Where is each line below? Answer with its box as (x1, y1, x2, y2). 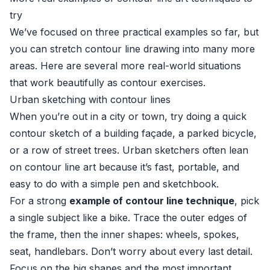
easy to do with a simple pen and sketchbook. (10, 178, 219, 190)
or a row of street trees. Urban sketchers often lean (10, 144, 248, 156)
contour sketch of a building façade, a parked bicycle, (10, 127, 257, 139)
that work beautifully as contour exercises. (10, 77, 206, 89)
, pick (234, 195, 259, 207)
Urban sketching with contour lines (10, 93, 171, 105)
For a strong (10, 195, 69, 207)
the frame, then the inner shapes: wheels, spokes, (10, 228, 239, 240)
